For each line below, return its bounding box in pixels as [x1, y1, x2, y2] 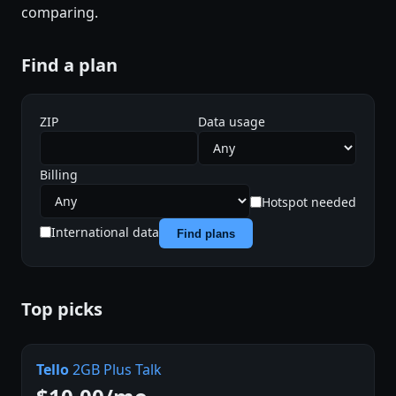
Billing [40, 166, 78, 184]
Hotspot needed [262, 194, 356, 211]
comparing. [21, 3, 98, 23]
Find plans [177, 226, 235, 240]
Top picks [21, 297, 103, 322]
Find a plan [21, 53, 118, 78]
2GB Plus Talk [69, 360, 162, 380]
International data [51, 224, 159, 241]
